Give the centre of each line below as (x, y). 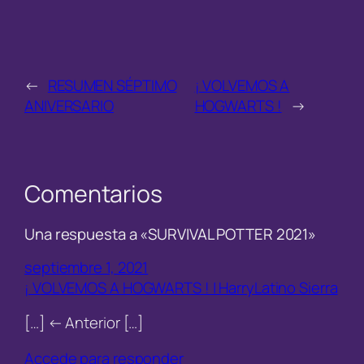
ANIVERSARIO (69, 105)
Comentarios (93, 193)
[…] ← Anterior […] (84, 323)
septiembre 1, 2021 (87, 267)
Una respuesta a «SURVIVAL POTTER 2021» (171, 234)
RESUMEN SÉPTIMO (112, 85)
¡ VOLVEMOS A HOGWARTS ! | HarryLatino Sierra (181, 287)
